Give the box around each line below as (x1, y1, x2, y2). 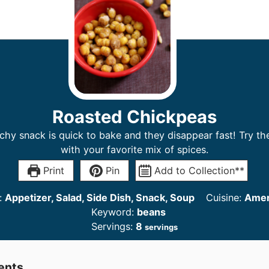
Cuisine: (206, 192, 244, 204)
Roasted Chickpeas (52, 106, 217, 127)
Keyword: (91, 206, 138, 218)
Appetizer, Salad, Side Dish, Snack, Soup (4, 192, 195, 204)
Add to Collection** (151, 165, 244, 177)
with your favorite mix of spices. (61, 144, 208, 156)
